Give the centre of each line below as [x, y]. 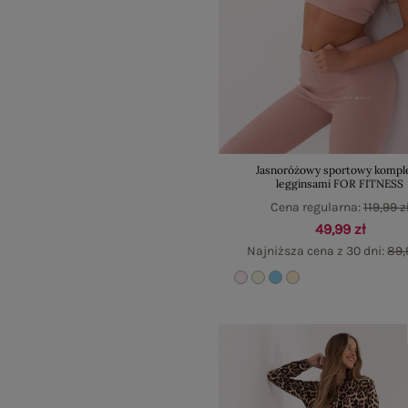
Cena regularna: [316, 208]
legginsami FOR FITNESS [340, 184]
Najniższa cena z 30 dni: [317, 251]
